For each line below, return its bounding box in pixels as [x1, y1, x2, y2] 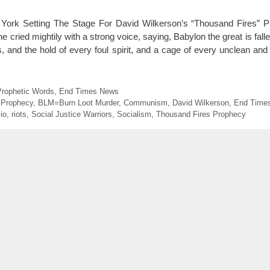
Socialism [117, 109, 151, 119]
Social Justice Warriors [31, 109, 112, 119]
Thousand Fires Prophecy [156, 109, 246, 119]
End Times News [58, 86, 119, 96]
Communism [123, 98, 168, 107]
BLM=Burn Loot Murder [37, 98, 119, 107]
